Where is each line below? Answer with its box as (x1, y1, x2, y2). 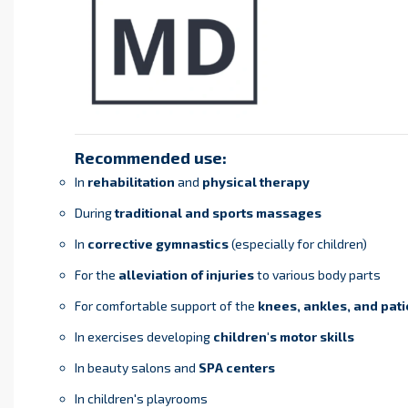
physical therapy (201, 174, 310, 190)
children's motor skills (212, 329, 354, 345)
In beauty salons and (74, 360, 199, 376)
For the (74, 267, 118, 283)
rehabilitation (87, 174, 175, 190)
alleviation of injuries (117, 267, 254, 283)
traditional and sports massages (114, 205, 321, 221)
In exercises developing (74, 329, 213, 345)
